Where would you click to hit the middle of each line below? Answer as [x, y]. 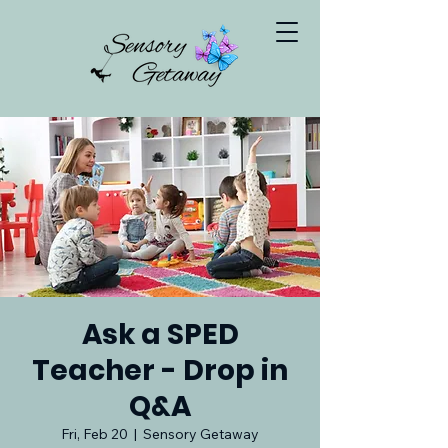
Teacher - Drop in [160, 370]
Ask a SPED [160, 334]
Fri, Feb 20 [94, 434]
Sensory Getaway [201, 434]
